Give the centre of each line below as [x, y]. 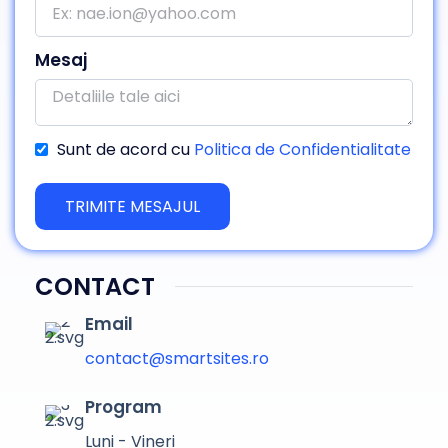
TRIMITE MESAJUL [132, 206]
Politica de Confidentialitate [302, 150]
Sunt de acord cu [125, 150]
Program [123, 407]
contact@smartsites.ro [177, 359]
